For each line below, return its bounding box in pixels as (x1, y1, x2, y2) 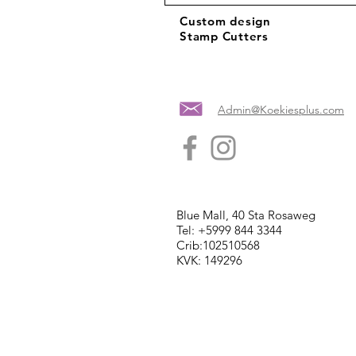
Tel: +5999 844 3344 (176, 222, 282, 238)
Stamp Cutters (180, 29, 269, 44)
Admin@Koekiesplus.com (218, 103, 344, 118)
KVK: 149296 (176, 253, 242, 269)
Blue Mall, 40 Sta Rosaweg (176, 207, 315, 223)
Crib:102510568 (176, 238, 260, 253)
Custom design (180, 14, 271, 29)
